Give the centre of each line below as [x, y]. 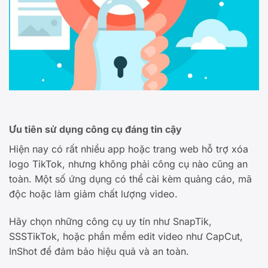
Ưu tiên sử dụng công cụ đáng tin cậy [95, 130]
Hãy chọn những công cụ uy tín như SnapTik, [110, 221]
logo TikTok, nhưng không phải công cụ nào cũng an [128, 164]
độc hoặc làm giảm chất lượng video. [93, 194]
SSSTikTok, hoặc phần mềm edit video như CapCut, [126, 236]
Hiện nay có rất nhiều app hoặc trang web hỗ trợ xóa [129, 149]
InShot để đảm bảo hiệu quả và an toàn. [99, 251]
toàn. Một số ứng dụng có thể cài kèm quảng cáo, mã [130, 179]
